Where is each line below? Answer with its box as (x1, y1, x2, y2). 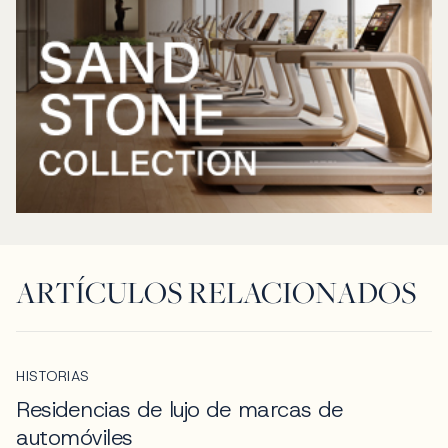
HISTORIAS (16, 366, 90, 385)
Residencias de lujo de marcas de (16, 394, 343, 424)
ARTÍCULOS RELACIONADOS (16, 271, 416, 312)
